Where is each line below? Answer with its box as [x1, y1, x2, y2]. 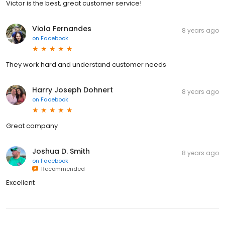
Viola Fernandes [32, 23, 91, 34]
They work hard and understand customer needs [6, 59, 166, 69]
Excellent [6, 177, 35, 187]
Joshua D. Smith [32, 146, 90, 156]
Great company [6, 121, 58, 131]
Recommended [38, 164, 85, 173]
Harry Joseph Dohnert [32, 84, 113, 95]
